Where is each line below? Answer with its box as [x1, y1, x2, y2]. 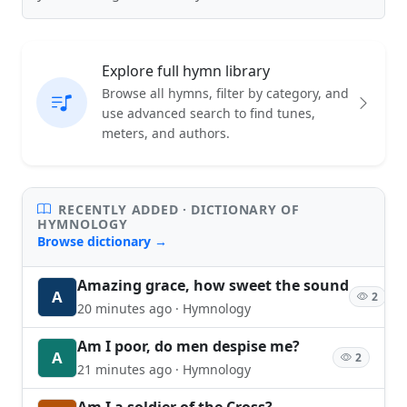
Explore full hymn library [102, 60, 270, 81]
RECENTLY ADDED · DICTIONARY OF [54, 200, 300, 218]
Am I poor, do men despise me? [77, 335, 300, 356]
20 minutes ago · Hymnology [77, 299, 251, 317]
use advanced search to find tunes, [102, 104, 315, 122]
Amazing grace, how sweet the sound [77, 274, 349, 295]
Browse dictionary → [37, 232, 167, 250]
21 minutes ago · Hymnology [77, 360, 251, 378]
